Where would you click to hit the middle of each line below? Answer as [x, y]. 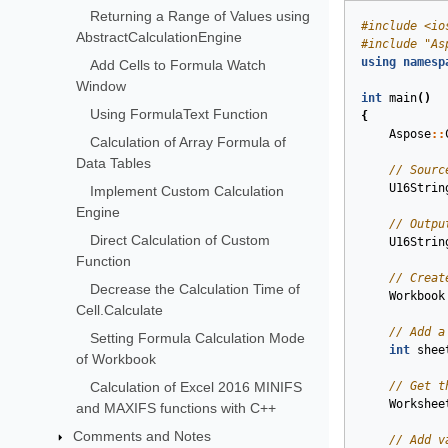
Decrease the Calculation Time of [194, 288]
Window [100, 85]
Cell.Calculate [119, 309]
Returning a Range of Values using [199, 15]
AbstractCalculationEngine [158, 36]
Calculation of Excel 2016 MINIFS [195, 386]
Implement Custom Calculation [186, 190]
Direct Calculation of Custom [179, 239]
